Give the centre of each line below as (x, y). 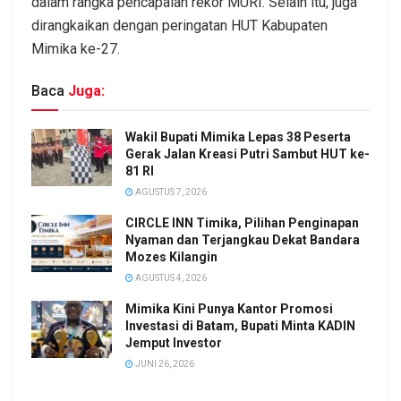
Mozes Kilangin (171, 256)
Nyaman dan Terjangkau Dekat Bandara (243, 239)
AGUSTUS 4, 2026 (170, 277)
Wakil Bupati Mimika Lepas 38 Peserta (238, 137)
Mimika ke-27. (76, 48)
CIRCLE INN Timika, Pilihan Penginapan (242, 222)
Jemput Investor (174, 342)
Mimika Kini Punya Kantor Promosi (229, 308)
